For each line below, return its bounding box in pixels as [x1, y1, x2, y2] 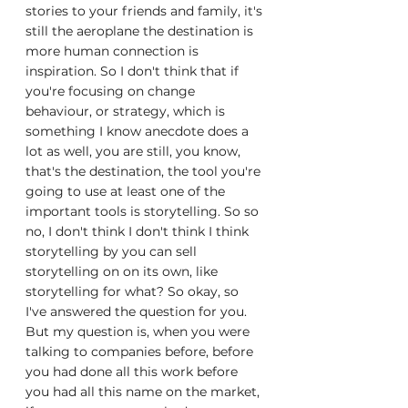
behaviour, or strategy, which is [25, 103, 229, 119]
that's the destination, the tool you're [25, 163, 264, 179]
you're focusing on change [25, 83, 199, 99]
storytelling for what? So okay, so [25, 283, 242, 300]
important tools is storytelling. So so [25, 203, 262, 219]
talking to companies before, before [25, 343, 257, 360]
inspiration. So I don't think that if [25, 63, 242, 79]
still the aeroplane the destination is [25, 23, 257, 39]
